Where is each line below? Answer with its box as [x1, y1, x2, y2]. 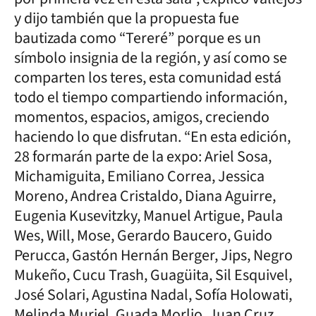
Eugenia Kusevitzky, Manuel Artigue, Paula [14, 204, 283, 227]
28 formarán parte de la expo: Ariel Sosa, [14, 145, 272, 168]
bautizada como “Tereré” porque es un [14, 26, 261, 49]
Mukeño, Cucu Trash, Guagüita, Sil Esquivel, [14, 263, 292, 286]
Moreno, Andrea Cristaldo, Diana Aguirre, [14, 184, 276, 207]
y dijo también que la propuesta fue [14, 6, 239, 30]
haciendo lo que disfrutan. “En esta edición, [14, 125, 291, 148]
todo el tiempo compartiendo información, [14, 85, 287, 109]
